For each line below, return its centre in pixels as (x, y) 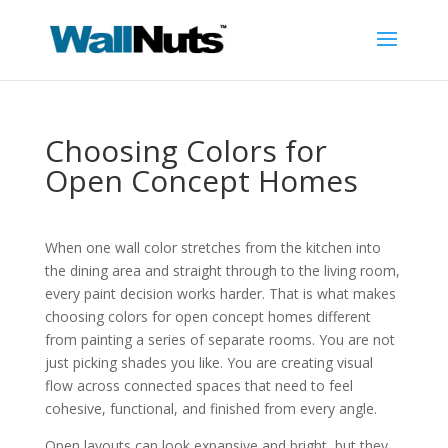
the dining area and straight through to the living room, (222, 270)
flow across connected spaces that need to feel (198, 385)
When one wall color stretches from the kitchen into (212, 247)
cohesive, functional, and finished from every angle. (210, 408)
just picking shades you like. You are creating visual (208, 362)
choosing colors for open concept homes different (207, 316)
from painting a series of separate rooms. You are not (219, 339)
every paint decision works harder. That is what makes (220, 293)
